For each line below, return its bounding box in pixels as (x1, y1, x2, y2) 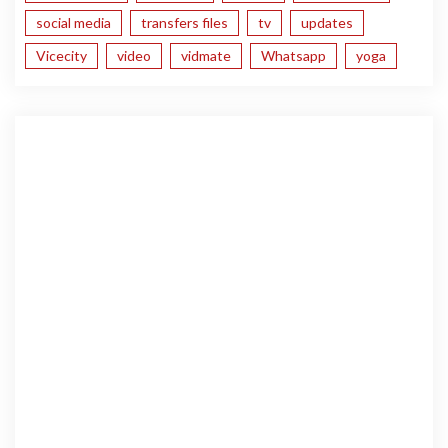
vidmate (181, 47, 231, 65)
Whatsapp (261, 47, 326, 65)
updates (301, 14, 353, 32)
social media (36, 14, 111, 32)
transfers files (141, 14, 228, 32)
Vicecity (36, 47, 87, 65)
